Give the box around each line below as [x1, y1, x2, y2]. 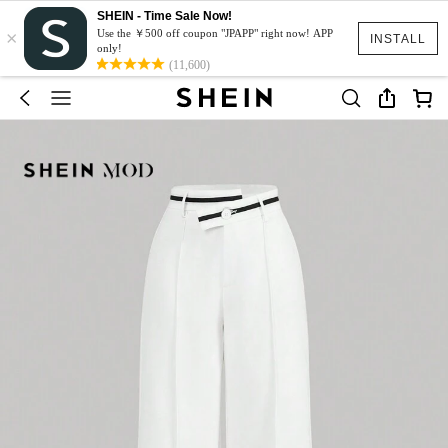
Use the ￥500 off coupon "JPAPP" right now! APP [97, 27, 333, 39]
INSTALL [369, 31, 426, 46]
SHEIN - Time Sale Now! [97, 9, 232, 23]
